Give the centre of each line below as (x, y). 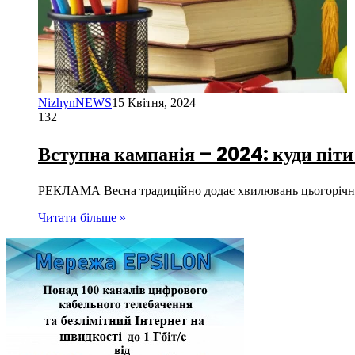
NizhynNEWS (75, 103)
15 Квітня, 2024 (154, 103)
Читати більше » (82, 218)
